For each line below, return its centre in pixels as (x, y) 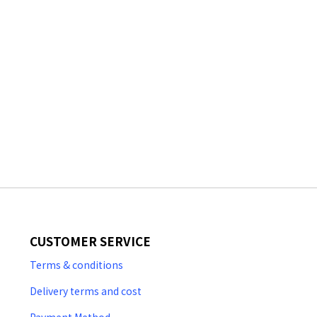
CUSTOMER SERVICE (90, 241)
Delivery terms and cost (86, 291)
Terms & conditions (76, 265)
